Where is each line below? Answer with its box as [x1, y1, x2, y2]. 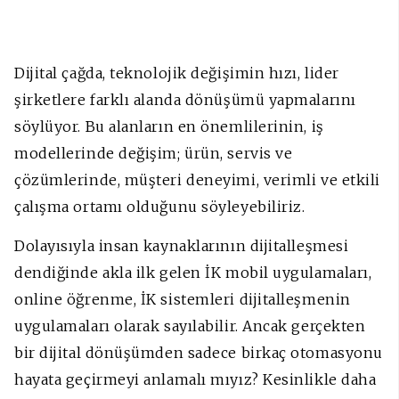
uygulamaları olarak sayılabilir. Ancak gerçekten [14, 317, 366, 336]
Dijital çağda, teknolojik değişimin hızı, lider [14, 64, 339, 83]
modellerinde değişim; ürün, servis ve [14, 144, 293, 163]
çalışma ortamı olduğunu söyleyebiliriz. [14, 198, 305, 216]
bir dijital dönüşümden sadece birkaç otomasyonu [14, 344, 383, 362]
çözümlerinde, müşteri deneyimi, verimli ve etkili [14, 171, 380, 190]
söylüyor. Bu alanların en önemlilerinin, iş [14, 118, 324, 136]
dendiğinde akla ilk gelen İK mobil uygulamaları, [14, 264, 372, 282]
